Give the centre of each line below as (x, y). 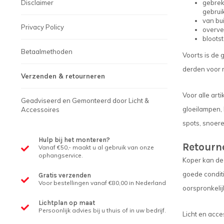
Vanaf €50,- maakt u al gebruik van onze (96, 147)
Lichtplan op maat (67, 203)
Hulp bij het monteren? (74, 140)
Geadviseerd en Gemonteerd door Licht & (85, 100)
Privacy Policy (42, 27)
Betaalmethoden (47, 51)
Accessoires (40, 109)
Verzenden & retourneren (63, 76)
